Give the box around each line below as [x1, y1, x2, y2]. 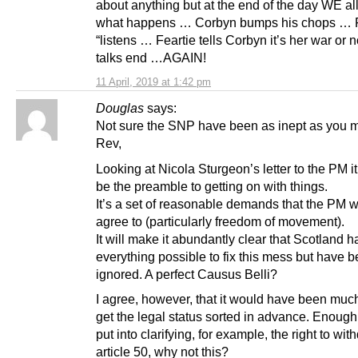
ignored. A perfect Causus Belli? [96, 266, 277, 281]
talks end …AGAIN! [96, 50, 206, 66]
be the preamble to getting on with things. [96, 178, 328, 193]
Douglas [96, 101, 144, 116]
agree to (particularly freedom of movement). [96, 213, 344, 229]
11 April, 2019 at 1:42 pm [96, 76, 211, 89]
